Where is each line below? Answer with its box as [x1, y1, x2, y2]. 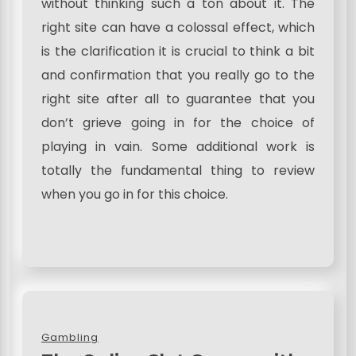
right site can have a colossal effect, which [41, 18, 315, 37]
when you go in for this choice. [41, 185, 228, 204]
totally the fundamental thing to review [41, 161, 315, 180]
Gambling [41, 330, 99, 346]
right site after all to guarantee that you [41, 90, 315, 109]
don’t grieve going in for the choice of [41, 114, 315, 133]
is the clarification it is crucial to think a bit [41, 42, 315, 61]
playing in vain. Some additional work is [41, 137, 315, 157]
